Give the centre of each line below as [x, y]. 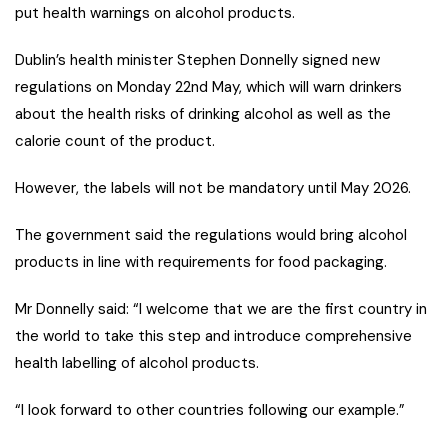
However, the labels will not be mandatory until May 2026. [213, 188]
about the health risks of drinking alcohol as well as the [203, 114]
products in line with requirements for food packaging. [201, 262]
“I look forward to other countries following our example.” [210, 410]
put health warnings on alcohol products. [155, 13]
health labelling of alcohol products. [137, 363]
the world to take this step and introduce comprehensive [213, 336]
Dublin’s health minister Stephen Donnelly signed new [197, 60]
